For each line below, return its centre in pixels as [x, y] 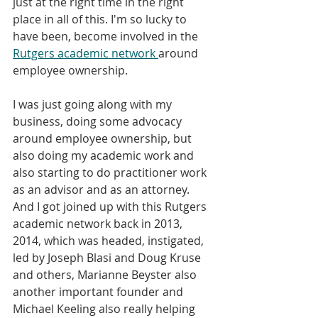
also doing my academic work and [105, 156]
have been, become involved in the [107, 37]
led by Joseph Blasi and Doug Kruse [108, 258]
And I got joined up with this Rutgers [111, 207]
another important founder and [99, 292]
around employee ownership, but [104, 139]
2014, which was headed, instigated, [110, 241]
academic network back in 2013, [99, 224]
